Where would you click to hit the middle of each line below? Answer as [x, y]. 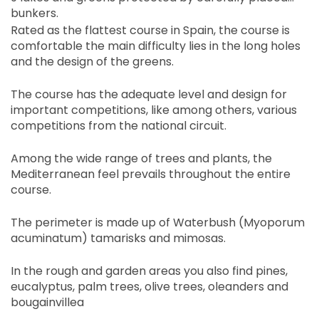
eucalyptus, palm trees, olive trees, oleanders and [150, 286]
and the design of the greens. [92, 61]
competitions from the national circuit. [119, 125]
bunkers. [35, 13]
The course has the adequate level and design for [149, 94]
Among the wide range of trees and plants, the [141, 158]
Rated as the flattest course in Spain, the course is [150, 30]
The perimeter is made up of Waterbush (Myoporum [158, 222]
